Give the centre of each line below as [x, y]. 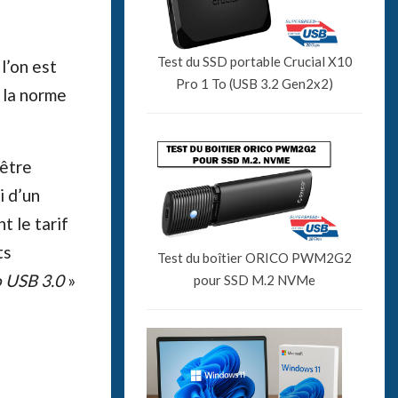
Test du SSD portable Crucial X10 [255, 61]
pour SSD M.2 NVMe [255, 279]
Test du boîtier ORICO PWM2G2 [255, 257]
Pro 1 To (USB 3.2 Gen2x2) [255, 83]
